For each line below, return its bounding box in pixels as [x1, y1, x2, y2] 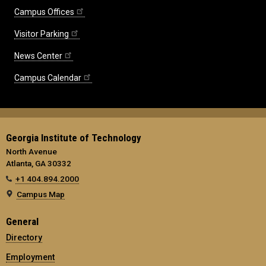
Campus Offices [14, 7, 74, 17]
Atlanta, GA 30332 [6, 159, 71, 169]
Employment [6, 252, 55, 262]
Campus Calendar [14, 73, 81, 83]
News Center [14, 51, 62, 61]
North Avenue [6, 147, 57, 157]
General [6, 216, 39, 228]
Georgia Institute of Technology [6, 132, 141, 144]
